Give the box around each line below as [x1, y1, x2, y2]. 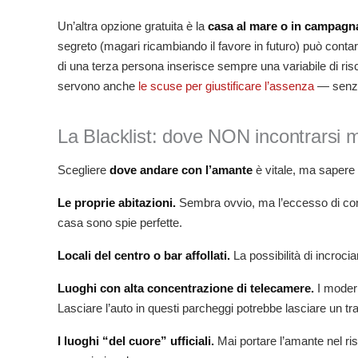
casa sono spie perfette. [58, 216, 182, 230]
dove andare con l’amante [109, 163, 253, 177]
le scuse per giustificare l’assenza [138, 79, 314, 93]
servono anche [58, 79, 138, 93]
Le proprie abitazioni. [58, 196, 176, 210]
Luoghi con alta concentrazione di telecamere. [58, 281, 314, 296]
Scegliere [58, 163, 109, 177]
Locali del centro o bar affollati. [58, 249, 230, 263]
